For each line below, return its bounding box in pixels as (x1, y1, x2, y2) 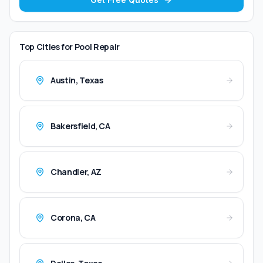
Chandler (50, 166, 87, 178)
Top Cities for (19, 41, 75, 53)
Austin (50, 75, 76, 86)
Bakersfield (50, 120, 96, 132)
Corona (50, 212, 80, 224)
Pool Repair (74, 41, 120, 53)
